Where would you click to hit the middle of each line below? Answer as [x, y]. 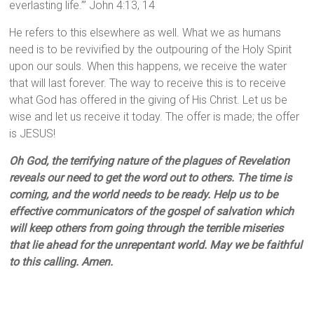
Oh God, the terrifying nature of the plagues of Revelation [150, 161]
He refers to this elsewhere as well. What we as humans [145, 33]
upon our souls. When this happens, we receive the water [148, 67]
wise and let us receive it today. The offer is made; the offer [155, 117]
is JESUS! [33, 134]
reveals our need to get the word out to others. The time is [151, 178]
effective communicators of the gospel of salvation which [152, 212]
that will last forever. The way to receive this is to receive [148, 83]
